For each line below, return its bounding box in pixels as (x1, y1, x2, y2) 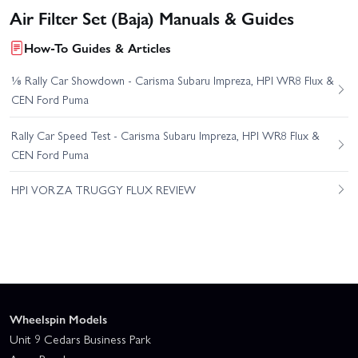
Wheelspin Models (10, 310, 107, 328)
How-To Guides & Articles (24, 38, 171, 58)
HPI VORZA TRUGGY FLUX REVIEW (10, 181, 196, 197)
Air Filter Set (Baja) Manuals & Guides (10, 5, 294, 30)
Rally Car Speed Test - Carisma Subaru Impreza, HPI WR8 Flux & (10, 126, 320, 143)
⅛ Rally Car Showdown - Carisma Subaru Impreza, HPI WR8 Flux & (10, 72, 334, 89)
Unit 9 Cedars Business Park (10, 330, 151, 348)
